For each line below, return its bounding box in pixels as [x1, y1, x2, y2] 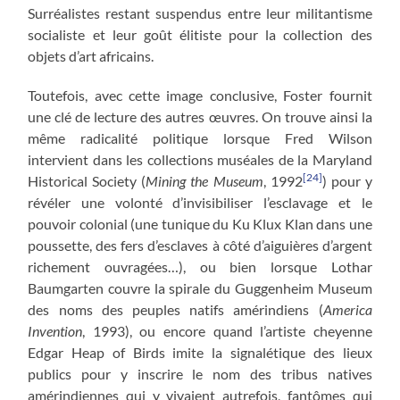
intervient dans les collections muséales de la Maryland [28, 150, 372, 168]
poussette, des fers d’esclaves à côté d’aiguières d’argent [28, 236, 372, 254]
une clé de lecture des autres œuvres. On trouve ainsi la [28, 107, 372, 125]
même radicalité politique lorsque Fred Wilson [28, 129, 372, 146]
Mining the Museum [146, 171, 263, 189]
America [322, 300, 372, 318]
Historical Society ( [28, 171, 146, 189]
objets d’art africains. [28, 46, 154, 64]
